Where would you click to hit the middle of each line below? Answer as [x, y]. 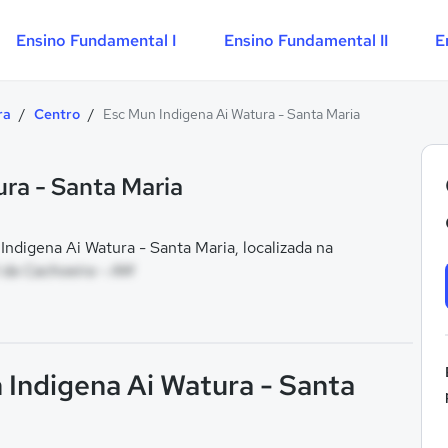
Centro [57, 114]
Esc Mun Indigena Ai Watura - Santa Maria [231, 114]
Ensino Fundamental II [305, 40]
